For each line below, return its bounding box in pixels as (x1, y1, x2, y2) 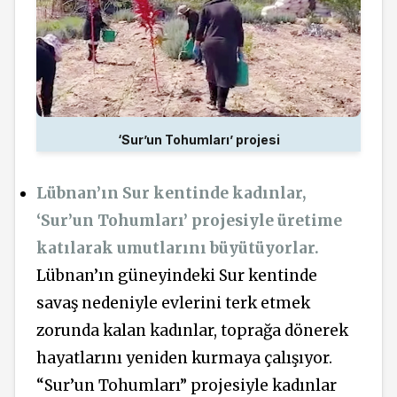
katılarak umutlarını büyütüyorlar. (36, 238, 319, 259)
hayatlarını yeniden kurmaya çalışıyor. (36, 348, 332, 369)
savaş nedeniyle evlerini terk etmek (36, 293, 310, 314)
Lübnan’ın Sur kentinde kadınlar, (36, 183, 306, 204)
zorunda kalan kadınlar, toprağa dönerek (36, 321, 348, 341)
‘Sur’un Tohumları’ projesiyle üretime (36, 211, 342, 231)
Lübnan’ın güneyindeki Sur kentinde (36, 266, 317, 286)
